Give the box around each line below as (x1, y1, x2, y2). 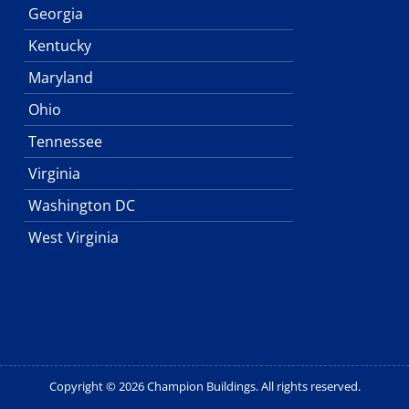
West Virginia (27, 227, 119, 247)
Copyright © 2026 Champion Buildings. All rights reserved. (48, 377, 361, 394)
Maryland (27, 68, 93, 88)
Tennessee (27, 131, 102, 152)
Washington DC (27, 195, 135, 215)
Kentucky (27, 36, 91, 56)
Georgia (27, 4, 83, 24)
